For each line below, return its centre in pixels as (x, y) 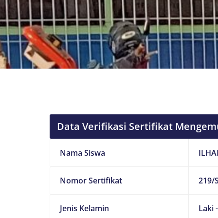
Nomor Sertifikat (91, 181)
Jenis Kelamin (84, 208)
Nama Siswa (82, 153)
